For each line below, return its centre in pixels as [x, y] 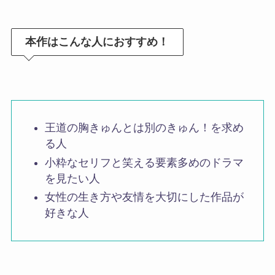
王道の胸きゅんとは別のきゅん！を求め [144, 128]
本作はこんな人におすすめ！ [97, 42]
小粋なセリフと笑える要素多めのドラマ [144, 162]
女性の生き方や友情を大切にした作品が [144, 197]
